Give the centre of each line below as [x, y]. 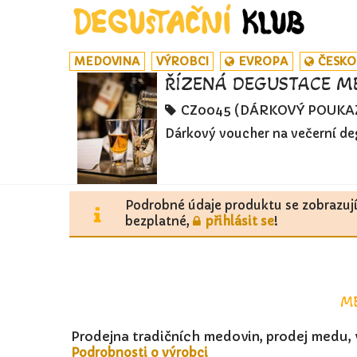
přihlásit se [239, 221]
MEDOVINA [107, 61]
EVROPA [263, 61]
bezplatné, [159, 221]
